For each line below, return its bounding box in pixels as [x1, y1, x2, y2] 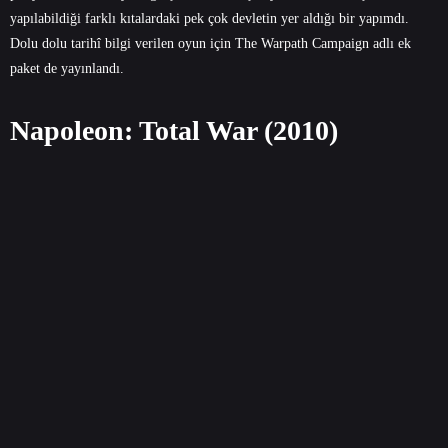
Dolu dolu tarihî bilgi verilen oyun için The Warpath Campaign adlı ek [10, 35, 411, 51]
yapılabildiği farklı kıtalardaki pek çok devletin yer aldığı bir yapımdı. [10, 10, 409, 26]
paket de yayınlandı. [10, 60, 124, 76]
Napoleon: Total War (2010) [10, 114, 338, 146]
